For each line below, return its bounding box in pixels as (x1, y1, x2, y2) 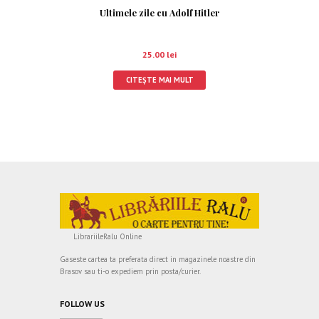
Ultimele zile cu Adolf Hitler (100, 6, 219, 19)
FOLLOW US (60, 298, 105, 309)
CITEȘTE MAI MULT (125, 74, 194, 85)
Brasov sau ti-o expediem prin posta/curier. (60, 266, 201, 276)
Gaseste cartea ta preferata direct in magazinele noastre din (60, 253, 256, 264)
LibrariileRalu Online (73, 231, 142, 241)
